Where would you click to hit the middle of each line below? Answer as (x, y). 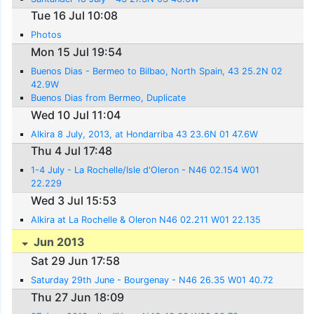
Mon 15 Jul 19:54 (77, 52)
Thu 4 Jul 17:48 (72, 151)
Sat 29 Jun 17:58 (76, 260)
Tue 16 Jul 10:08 (75, 16)
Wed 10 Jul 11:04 (76, 115)
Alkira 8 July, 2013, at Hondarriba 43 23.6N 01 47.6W (145, 134)
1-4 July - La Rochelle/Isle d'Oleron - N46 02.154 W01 (145, 170)
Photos (47, 35)
